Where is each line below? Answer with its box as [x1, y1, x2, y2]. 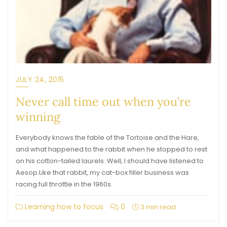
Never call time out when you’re [16, 94, 191, 109]
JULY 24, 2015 [16, 74, 64, 85]
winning [16, 109, 60, 124]
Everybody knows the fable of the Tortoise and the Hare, [16, 133, 199, 142]
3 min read [139, 202, 176, 212]
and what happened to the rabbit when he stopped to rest [16, 144, 207, 154]
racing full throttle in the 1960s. [16, 179, 112, 189]
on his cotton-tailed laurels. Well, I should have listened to [16, 156, 204, 166]
